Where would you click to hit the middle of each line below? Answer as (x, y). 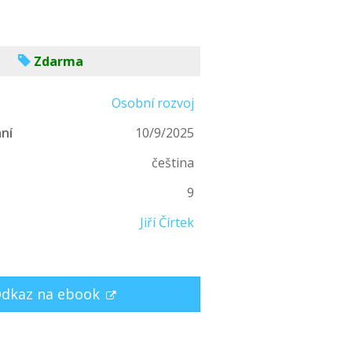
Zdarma (58, 61)
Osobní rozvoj (153, 103)
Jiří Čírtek (167, 222)
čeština (173, 163)
